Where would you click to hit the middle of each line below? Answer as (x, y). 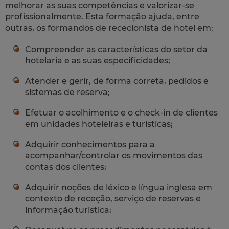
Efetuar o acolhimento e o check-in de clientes (121, 112)
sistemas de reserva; (67, 92)
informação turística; (68, 210)
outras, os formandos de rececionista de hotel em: (109, 28)
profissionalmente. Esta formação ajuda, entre (102, 16)
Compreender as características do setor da (116, 49)
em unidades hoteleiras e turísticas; (99, 124)
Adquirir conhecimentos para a (90, 144)
